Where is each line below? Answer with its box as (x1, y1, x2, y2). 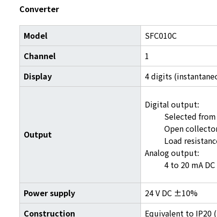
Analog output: (145, 147, 201, 158)
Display (24, 70, 52, 82)
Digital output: (145, 98, 201, 110)
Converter (19, 3, 59, 15)
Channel (24, 50, 56, 62)
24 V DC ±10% (145, 187, 198, 199)
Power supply (24, 187, 75, 199)
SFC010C (145, 30, 177, 41)
